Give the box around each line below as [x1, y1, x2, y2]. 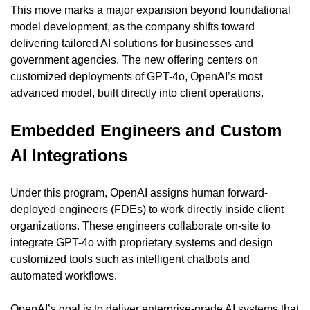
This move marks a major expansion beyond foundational [10, 3, 291, 16]
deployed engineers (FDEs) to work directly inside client [10, 203, 284, 215]
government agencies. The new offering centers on [10, 53, 258, 66]
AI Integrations [10, 145, 127, 165]
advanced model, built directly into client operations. [10, 86, 264, 99]
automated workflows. [10, 269, 117, 282]
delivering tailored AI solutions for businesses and [10, 37, 253, 49]
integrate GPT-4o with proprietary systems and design [10, 236, 273, 248]
